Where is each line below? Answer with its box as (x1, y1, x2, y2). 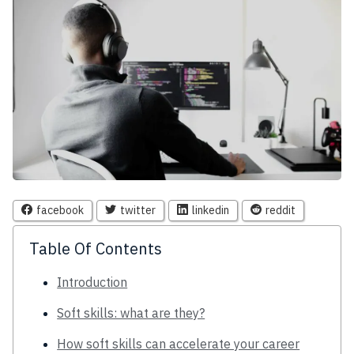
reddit (265, 202, 296, 217)
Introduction (57, 273, 128, 290)
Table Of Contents (29, 237, 162, 259)
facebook (36, 202, 84, 217)
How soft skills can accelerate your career (57, 335, 300, 352)
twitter (120, 202, 156, 217)
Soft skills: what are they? (57, 304, 205, 321)
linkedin (192, 202, 229, 217)
